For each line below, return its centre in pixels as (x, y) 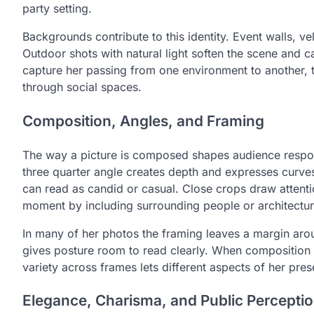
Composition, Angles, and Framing (143, 121)
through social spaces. (82, 87)
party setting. (57, 9)
